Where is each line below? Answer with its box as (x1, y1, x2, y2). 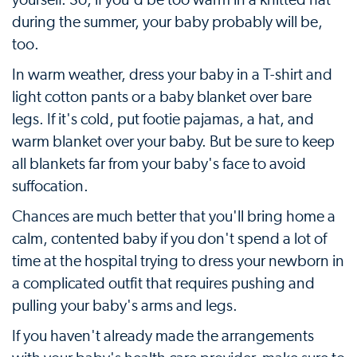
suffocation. (12, 178, 88, 194)
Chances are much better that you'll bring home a (12, 209, 335, 225)
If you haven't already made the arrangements (12, 328, 314, 344)
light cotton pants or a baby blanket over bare (12, 89, 312, 105)
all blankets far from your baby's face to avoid (12, 156, 306, 172)
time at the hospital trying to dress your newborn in (12, 253, 344, 269)
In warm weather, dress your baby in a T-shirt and (12, 67, 332, 83)
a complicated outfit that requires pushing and (12, 276, 315, 292)
